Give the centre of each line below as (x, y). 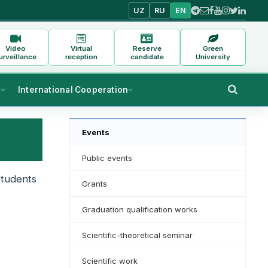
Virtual (81, 48)
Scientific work (110, 261)
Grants (95, 184)
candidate (147, 57)
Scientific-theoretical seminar (137, 235)
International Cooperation (73, 90)
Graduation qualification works (140, 210)
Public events (107, 158)
